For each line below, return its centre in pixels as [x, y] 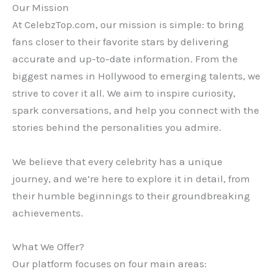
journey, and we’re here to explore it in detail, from [131, 178]
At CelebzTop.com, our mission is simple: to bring [128, 25]
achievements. [48, 213]
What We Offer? [48, 246]
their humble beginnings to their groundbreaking [131, 195]
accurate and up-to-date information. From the [125, 59]
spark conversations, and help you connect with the [136, 110]
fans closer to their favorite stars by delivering [120, 42]
